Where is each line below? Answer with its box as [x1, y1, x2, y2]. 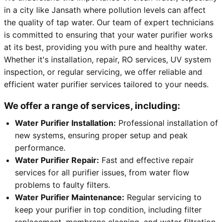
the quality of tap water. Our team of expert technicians [4, 17, 214, 28]
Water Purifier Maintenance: [15, 192, 124, 203]
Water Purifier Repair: [15, 155, 99, 166]
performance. [15, 143, 65, 153]
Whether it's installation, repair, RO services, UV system [4, 55, 211, 65]
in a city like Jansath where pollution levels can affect [4, 5, 206, 15]
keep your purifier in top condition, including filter [15, 205, 202, 215]
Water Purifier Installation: [15, 118, 116, 128]
